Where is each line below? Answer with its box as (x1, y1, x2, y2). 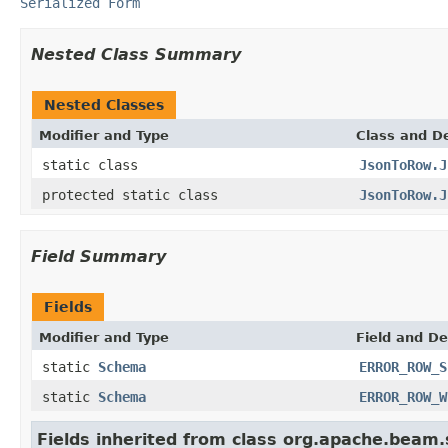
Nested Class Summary (31, 44, 241, 64)
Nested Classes (44, 96, 164, 113)
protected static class (42, 186, 226, 203)
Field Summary (31, 246, 166, 266)
